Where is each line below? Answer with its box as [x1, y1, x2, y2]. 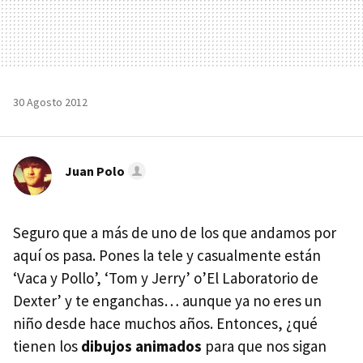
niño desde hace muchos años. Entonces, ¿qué [13, 313, 318, 333]
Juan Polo [65, 162, 125, 179]
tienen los [13, 335, 81, 356]
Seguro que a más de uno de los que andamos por [13, 222, 336, 242]
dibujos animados [81, 335, 202, 356]
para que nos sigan [202, 335, 327, 356]
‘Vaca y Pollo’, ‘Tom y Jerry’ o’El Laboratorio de [13, 267, 318, 288]
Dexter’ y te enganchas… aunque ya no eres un [13, 290, 322, 310]
